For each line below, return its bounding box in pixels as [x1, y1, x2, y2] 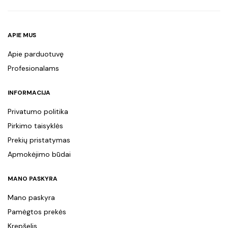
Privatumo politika [8, 107, 68, 117]
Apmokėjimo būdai [8, 150, 71, 159]
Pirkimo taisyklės [8, 121, 63, 131]
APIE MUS [8, 31, 36, 40]
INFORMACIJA [8, 89, 50, 97]
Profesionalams [8, 64, 59, 73]
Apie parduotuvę [8, 49, 64, 59]
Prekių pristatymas [8, 135, 70, 145]
